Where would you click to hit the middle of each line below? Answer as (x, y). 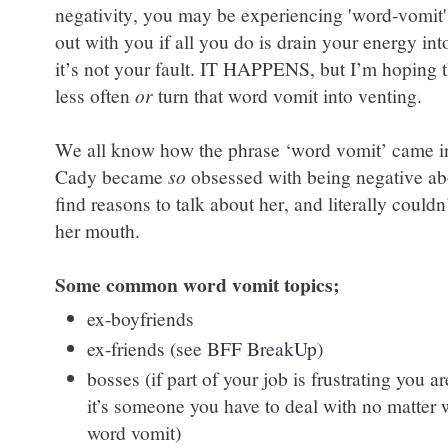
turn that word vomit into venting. (287, 95)
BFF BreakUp (262, 347)
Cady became (111, 176)
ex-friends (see (147, 347)
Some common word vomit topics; (197, 284)
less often (95, 95)
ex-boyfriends (141, 317)
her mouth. (100, 230)
